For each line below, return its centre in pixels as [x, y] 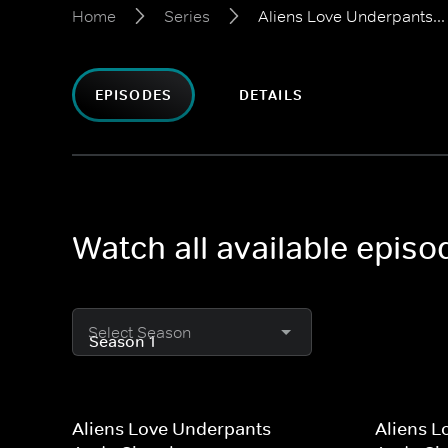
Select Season [139, 332]
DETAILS [270, 95]
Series [187, 16]
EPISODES [133, 95]
